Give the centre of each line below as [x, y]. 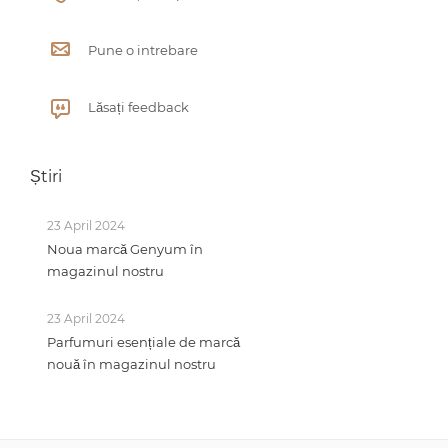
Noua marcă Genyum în [125, 249]
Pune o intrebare [143, 50]
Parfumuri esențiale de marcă [143, 342]
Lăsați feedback [138, 107]
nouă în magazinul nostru [131, 364]
